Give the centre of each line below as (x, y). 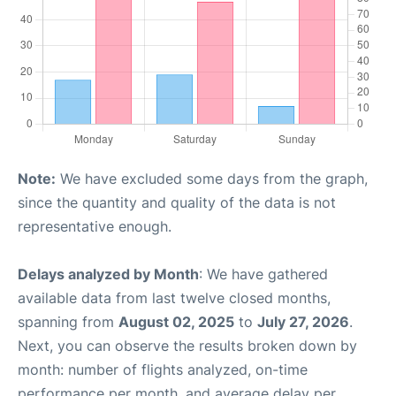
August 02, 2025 (176, 322)
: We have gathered (263, 274)
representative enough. (95, 226)
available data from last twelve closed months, (174, 298)
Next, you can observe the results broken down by (187, 346)
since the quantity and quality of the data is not (177, 202)
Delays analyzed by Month (108, 274)
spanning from (68, 322)
